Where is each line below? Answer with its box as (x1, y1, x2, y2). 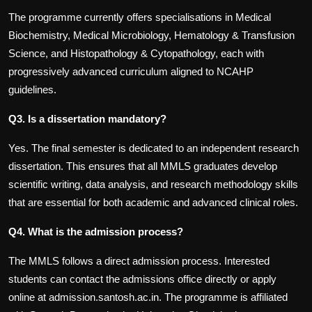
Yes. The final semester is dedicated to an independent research (8, 142, 299, 155)
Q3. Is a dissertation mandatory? (8, 113, 166, 125)
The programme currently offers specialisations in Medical (8, 11, 271, 24)
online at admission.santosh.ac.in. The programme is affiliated (8, 291, 288, 304)
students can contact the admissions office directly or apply (8, 273, 276, 286)
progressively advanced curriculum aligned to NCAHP (8, 65, 253, 78)
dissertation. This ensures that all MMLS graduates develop (8, 160, 277, 173)
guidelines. (8, 84, 56, 96)
